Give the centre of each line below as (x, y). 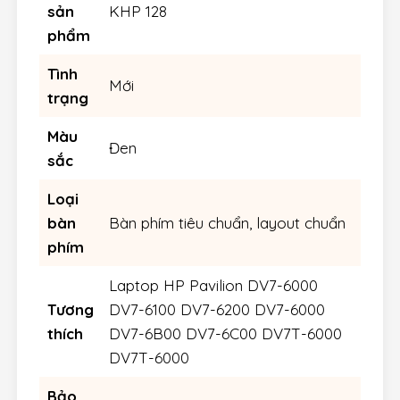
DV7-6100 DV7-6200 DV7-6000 (217, 310)
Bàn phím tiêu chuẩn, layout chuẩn (227, 223)
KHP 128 (137, 12)
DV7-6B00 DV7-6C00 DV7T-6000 (225, 334)
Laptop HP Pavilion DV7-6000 (213, 286)
